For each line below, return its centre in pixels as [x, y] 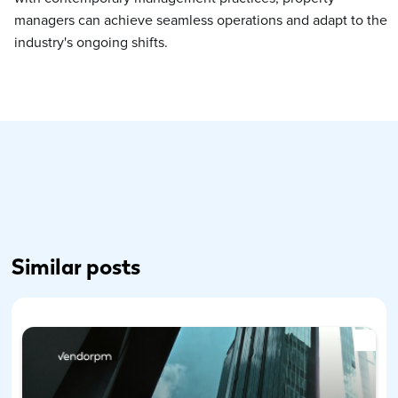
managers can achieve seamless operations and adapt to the [201, 20]
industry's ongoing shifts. [91, 43]
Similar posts [76, 267]
